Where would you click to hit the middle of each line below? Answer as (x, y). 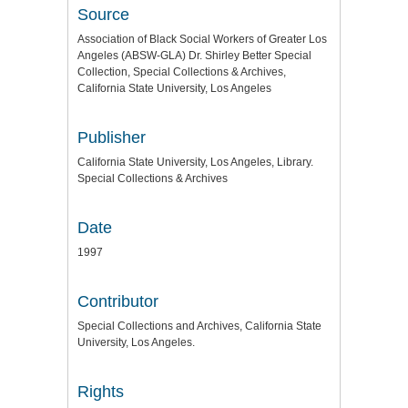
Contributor (118, 302)
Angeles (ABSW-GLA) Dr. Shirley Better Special (194, 56)
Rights (101, 392)
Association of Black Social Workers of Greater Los (202, 40)
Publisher (112, 138)
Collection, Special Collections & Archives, (182, 72)
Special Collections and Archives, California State (199, 326)
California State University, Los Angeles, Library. (195, 163)
